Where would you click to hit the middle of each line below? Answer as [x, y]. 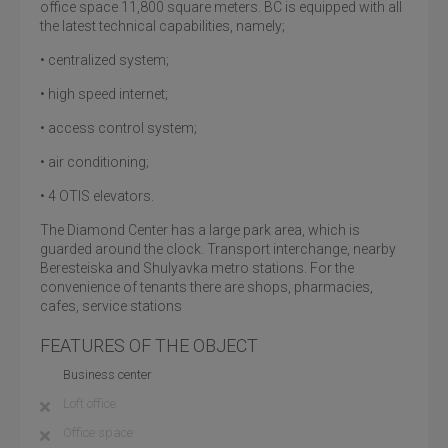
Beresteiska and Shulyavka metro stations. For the [197, 268]
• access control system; [118, 128]
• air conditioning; [94, 162]
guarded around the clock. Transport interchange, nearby [218, 249]
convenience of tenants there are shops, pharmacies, [206, 287]
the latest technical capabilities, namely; [162, 26]
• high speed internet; [104, 94]
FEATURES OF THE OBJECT [149, 345]
